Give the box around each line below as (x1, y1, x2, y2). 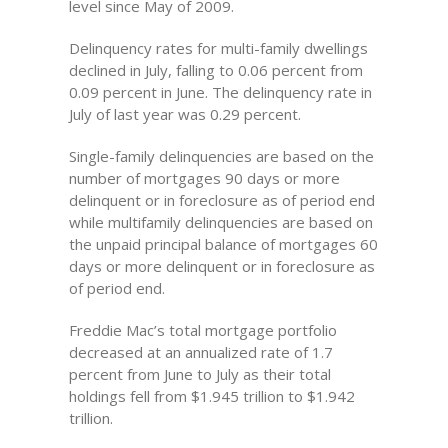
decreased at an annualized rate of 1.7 (68, 342, 333, 362)
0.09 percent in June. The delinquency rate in (68, 82, 372, 102)
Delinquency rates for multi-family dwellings (68, 38, 368, 58)
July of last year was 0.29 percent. (68, 104, 301, 124)
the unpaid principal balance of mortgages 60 (68, 234, 378, 254)
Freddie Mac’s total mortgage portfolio (68, 320, 337, 340)
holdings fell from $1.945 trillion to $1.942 (68, 386, 355, 406)
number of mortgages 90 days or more (68, 168, 340, 188)
